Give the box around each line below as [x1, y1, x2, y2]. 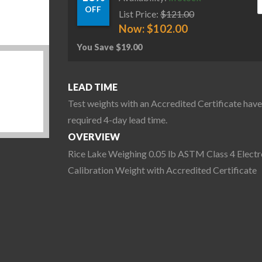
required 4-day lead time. [68, 114, 167, 126]
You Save [77, 42, 116, 52]
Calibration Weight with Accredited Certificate [68, 164, 257, 175]
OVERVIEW [68, 131, 120, 143]
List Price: [119, 8, 158, 19]
